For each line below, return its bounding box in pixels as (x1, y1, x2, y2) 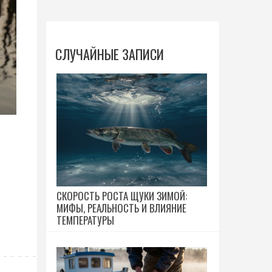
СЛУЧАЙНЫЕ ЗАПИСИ (55, 44, 164, 64)
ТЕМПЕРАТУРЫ (56, 212, 114, 228)
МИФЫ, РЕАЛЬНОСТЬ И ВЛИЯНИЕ (56, 200, 186, 216)
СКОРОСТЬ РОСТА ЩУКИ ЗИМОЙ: (56, 188, 187, 203)
